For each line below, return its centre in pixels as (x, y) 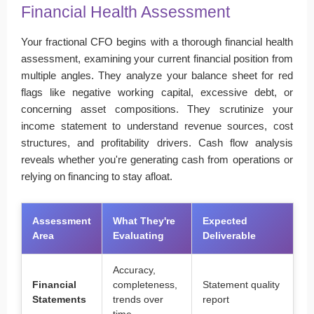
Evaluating (138, 235)
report (216, 299)
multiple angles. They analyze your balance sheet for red (157, 75)
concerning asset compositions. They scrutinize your (157, 109)
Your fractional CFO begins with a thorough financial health (157, 41)
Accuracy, (134, 270)
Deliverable (229, 235)
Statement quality (241, 285)
